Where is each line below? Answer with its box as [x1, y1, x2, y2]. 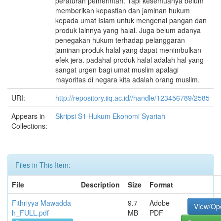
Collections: [11, 121, 47, 131]
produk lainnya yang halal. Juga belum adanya [55, 25, 201, 35]
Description [81, 180, 120, 189]
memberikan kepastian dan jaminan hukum [55, 5, 190, 15]
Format [149, 180, 173, 189]
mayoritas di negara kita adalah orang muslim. [55, 74, 200, 84]
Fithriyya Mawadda [12, 198, 71, 208]
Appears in [11, 111, 45, 121]
